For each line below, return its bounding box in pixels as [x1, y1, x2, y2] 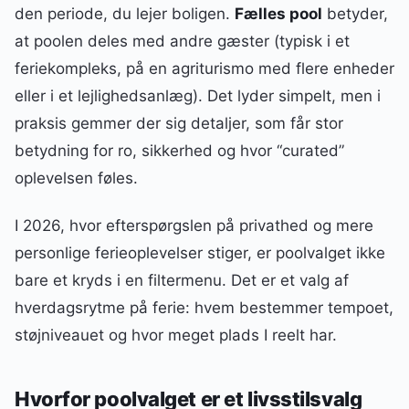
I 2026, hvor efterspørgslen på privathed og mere [15, 215, 373, 235]
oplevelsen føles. [15, 168, 138, 187]
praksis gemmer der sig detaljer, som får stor [15, 113, 343, 132]
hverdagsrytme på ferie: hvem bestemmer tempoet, [15, 298, 393, 317]
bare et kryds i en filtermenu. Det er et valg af [15, 270, 349, 289]
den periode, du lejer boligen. [15, 4, 235, 23]
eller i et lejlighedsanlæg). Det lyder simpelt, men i [15, 86, 381, 105]
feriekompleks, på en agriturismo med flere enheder [15, 58, 394, 78]
